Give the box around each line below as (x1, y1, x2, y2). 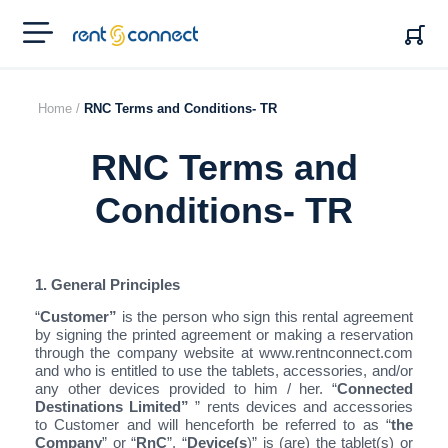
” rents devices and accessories (195, 397, 414, 415)
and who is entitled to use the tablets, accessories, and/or (35, 361, 413, 379)
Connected (337, 379, 413, 397)
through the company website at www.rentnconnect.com (35, 343, 413, 361)
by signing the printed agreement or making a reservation (35, 325, 413, 343)
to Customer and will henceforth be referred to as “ (35, 415, 391, 433)
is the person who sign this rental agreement (117, 307, 413, 325)
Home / (38, 101, 80, 116)
